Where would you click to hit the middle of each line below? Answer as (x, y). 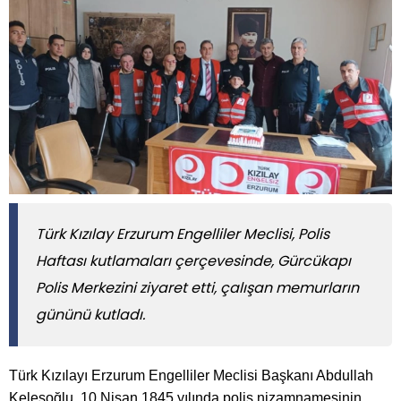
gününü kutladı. (90, 315)
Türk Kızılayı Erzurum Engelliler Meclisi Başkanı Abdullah (191, 376)
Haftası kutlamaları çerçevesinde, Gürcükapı (193, 261)
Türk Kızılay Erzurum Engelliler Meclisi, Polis (183, 235)
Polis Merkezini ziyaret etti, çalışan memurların (197, 288)
